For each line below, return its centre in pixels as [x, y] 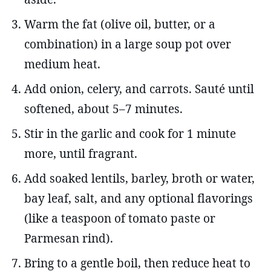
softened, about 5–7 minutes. [103, 109]
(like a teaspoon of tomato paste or [120, 218]
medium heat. [62, 64]
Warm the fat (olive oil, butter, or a [120, 24]
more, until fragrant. [81, 153]
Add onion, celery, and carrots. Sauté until [139, 89]
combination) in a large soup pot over [128, 44]
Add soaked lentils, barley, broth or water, [139, 178]
